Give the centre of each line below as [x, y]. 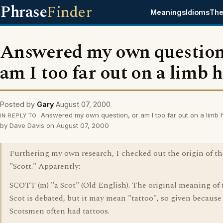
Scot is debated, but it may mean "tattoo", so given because [115, 198]
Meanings [168, 12]
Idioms [198, 12]
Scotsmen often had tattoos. [59, 211]
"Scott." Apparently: [45, 166]
